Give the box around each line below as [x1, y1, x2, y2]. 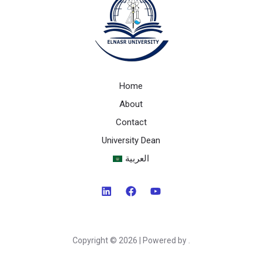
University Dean [102, 135, 160, 146]
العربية [125, 153, 149, 164]
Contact [115, 116, 147, 127]
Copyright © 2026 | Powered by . [72, 235, 190, 245]
